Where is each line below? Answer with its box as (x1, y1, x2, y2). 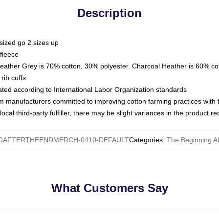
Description (77, 6, 142, 20)
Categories (129, 136, 163, 144)
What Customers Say (51, 181, 168, 195)
